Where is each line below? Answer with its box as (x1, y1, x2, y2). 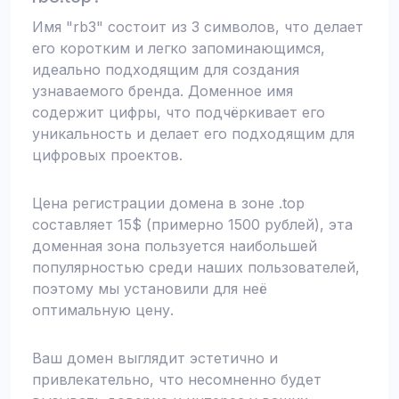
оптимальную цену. (32, 301, 174, 319)
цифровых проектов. (32, 146, 183, 164)
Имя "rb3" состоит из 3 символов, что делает (32, 18, 363, 36)
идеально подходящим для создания (32, 61, 299, 78)
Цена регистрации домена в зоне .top (32, 194, 305, 212)
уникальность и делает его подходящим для (32, 125, 354, 142)
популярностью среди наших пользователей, (32, 258, 360, 276)
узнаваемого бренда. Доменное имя (32, 82, 293, 100)
